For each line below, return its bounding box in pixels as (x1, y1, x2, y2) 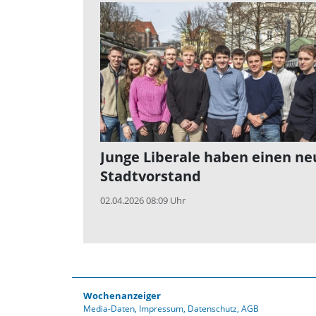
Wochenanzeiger (83, 289, 161, 303)
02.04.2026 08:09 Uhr (100, 194, 186, 207)
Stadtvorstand (100, 166, 201, 186)
